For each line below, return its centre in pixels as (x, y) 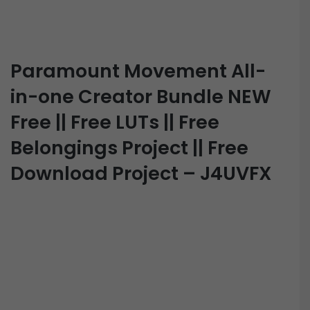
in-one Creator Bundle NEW (141, 97)
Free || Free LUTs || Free (115, 122)
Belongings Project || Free (129, 148)
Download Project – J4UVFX (141, 174)
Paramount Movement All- (138, 71)
